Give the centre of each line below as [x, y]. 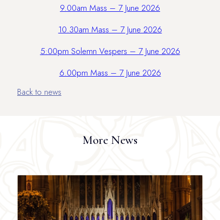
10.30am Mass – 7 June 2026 [110, 29]
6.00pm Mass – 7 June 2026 [110, 73]
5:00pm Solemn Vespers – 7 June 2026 [110, 51]
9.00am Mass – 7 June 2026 [110, 8]
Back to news [39, 92]
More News [110, 140]
